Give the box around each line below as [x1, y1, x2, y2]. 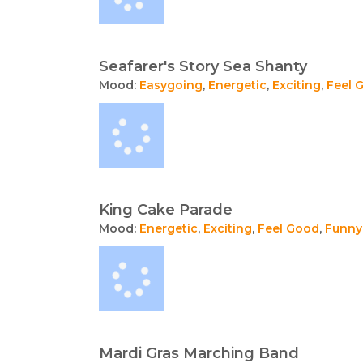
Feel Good [258, 221, 319, 236]
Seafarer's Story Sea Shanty [99, 58, 307, 75]
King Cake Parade [99, 201, 233, 219]
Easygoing [139, 78, 203, 92]
